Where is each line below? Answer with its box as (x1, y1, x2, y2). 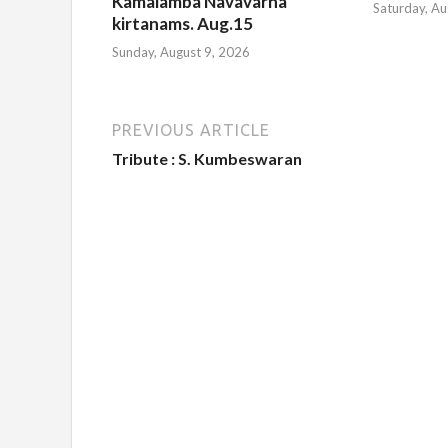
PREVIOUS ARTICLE (112, 121, 270, 140)
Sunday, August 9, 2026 (112, 44, 250, 61)
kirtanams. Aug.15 (112, 12, 253, 34)
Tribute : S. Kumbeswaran (112, 149, 302, 169)
